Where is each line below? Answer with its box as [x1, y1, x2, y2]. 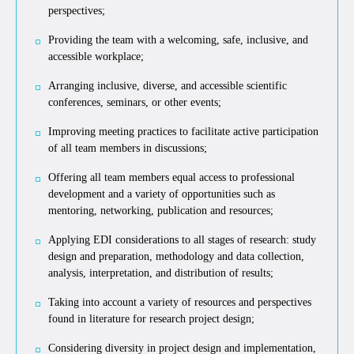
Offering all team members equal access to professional [48, 171, 295, 183]
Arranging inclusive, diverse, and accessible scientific [48, 79, 287, 92]
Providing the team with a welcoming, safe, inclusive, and [48, 33, 308, 46]
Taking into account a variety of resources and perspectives [48, 296, 311, 308]
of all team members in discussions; [48, 141, 207, 154]
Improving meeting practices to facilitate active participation [48, 125, 318, 137]
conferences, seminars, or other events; [48, 96, 221, 108]
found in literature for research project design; [48, 312, 254, 325]
